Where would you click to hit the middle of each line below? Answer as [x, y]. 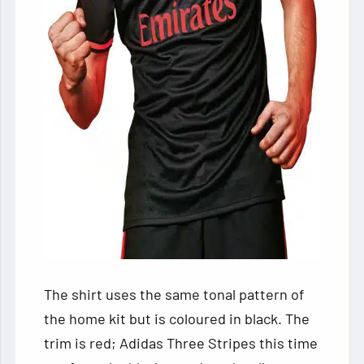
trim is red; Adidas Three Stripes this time [181, 343]
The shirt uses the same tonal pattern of [174, 295]
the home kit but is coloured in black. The [177, 319]
